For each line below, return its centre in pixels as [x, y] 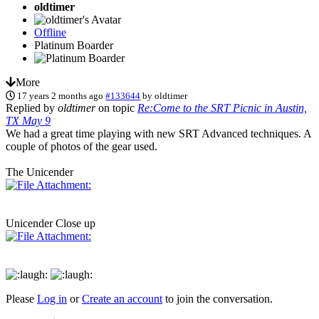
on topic [116, 108]
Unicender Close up [51, 223]
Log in [52, 298]
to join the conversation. [218, 298]
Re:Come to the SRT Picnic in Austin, [222, 108]
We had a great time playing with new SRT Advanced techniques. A [158, 133]
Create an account [122, 298]
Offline [50, 32]
